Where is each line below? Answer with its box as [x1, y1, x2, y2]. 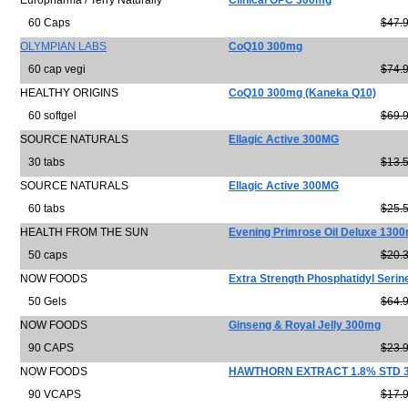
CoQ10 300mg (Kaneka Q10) [229, 87, 376, 99]
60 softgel [20, 109, 76, 122]
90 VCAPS [20, 388, 81, 401]
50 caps [20, 249, 67, 261]
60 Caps [20, 16, 70, 29]
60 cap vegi [20, 63, 86, 76]
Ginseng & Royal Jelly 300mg [229, 319, 381, 331]
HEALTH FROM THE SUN [20, 226, 148, 239]
